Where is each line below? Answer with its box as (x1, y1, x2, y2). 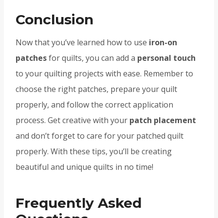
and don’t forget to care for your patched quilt (16, 130, 183, 142)
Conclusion (16, 11, 93, 28)
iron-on (149, 37, 177, 48)
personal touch (137, 53, 196, 64)
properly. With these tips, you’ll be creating (16, 146, 172, 157)
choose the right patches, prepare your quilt (16, 84, 177, 95)
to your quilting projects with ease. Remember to (16, 68, 193, 79)
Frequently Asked (16, 195, 142, 212)
